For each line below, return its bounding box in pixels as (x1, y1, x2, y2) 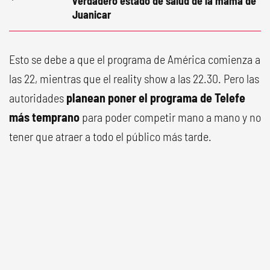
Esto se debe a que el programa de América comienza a (9, 52, 260, 66)
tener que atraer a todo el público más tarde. (9, 129, 212, 143)
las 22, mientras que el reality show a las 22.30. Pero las (9, 71, 259, 86)
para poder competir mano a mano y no (80, 110, 261, 124)
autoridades (9, 90, 66, 105)
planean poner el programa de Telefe (66, 90, 245, 105)
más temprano (9, 110, 80, 124)
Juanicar (72, 8, 111, 21)
